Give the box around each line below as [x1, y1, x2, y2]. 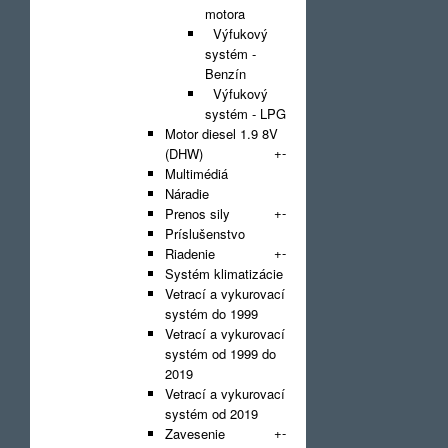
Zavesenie [165, 424, 225, 443]
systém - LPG [205, 104, 286, 123]
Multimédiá [165, 164, 228, 183]
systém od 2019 [165, 404, 258, 423]
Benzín [205, 64, 246, 83]
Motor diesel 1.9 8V [165, 124, 278, 143]
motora [205, 4, 245, 23]
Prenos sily [165, 204, 230, 223]
